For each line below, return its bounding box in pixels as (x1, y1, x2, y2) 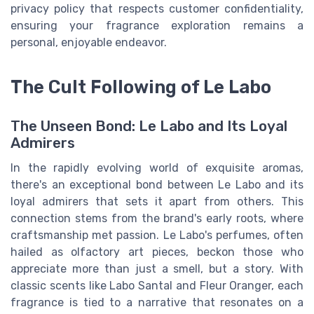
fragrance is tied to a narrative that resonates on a (11, 295, 303, 309)
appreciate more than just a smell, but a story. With (11, 261, 303, 275)
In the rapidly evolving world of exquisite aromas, (11, 161, 303, 175)
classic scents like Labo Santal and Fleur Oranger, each (11, 278, 303, 292)
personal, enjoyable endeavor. (11, 35, 167, 49)
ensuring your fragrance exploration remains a (11, 18, 303, 32)
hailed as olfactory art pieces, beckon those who (11, 245, 303, 259)
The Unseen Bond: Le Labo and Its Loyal (11, 117, 287, 135)
